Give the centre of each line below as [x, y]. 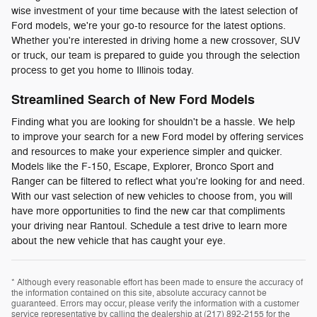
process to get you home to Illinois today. [103, 70]
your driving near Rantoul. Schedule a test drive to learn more [149, 226]
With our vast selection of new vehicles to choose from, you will [152, 197]
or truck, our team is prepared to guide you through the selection [156, 55]
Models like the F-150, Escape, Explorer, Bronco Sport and [143, 167]
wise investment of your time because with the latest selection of [155, 11]
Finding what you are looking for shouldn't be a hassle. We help [153, 122]
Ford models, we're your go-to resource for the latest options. [149, 25]
